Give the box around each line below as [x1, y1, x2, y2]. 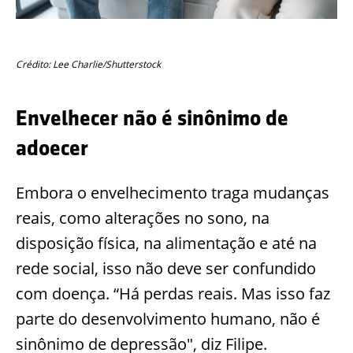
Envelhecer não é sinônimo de [16, 106, 288, 130]
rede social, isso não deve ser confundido [16, 258, 316, 280]
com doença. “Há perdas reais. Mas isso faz [16, 283, 330, 305]
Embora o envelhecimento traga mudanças [16, 182, 329, 204]
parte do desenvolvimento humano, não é [16, 308, 320, 330]
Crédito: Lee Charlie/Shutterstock [16, 57, 161, 71]
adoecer [16, 136, 88, 160]
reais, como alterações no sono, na [16, 207, 269, 229]
